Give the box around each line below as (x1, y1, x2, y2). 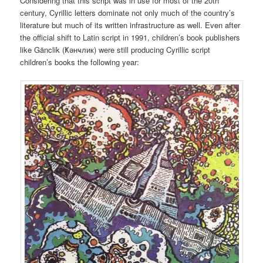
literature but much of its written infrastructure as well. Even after (20, 19, 241, 31)
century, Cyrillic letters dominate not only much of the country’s (20, 6, 235, 18)
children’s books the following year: (20, 56, 140, 68)
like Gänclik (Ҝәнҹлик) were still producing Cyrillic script (20, 43, 211, 55)
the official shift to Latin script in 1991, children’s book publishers (20, 31, 241, 43)
